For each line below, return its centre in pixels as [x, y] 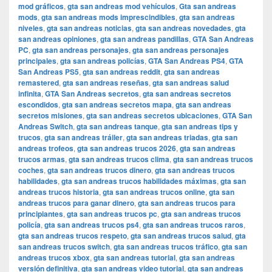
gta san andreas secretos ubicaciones [152, 116]
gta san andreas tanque [117, 127]
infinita [30, 94]
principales [37, 61]
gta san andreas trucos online [154, 192]
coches [31, 170]
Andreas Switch [46, 127]
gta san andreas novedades [183, 28]
